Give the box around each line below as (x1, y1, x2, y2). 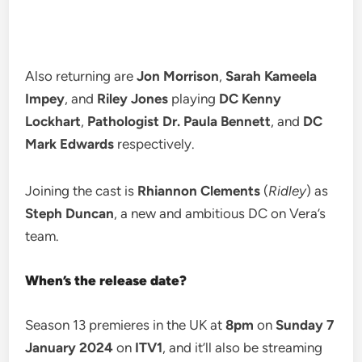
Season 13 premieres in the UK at (25, 317, 226, 334)
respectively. (117, 136, 196, 153)
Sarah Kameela (225, 68, 318, 85)
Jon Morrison (137, 68, 220, 85)
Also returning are (25, 68, 137, 85)
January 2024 (25, 339, 114, 356)
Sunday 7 (276, 317, 335, 334)
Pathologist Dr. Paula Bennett (87, 113, 271, 130)
